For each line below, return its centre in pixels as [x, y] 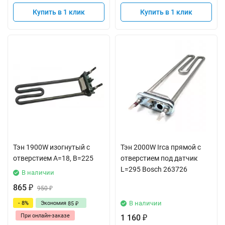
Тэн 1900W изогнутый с [51, 147]
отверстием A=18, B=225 [53, 158]
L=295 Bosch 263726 [154, 169]
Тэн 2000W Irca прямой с [161, 147]
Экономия [54, 203]
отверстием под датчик [159, 158]
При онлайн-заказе [45, 215]
